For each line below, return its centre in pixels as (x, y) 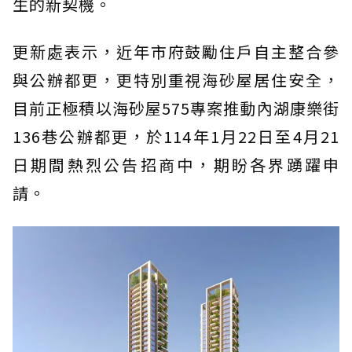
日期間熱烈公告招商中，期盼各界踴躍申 (176, 164)
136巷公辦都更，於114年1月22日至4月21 (176, 136)
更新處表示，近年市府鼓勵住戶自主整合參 (176, 51)
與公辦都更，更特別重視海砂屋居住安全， (176, 79)
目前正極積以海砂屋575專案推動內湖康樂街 (176, 108)
